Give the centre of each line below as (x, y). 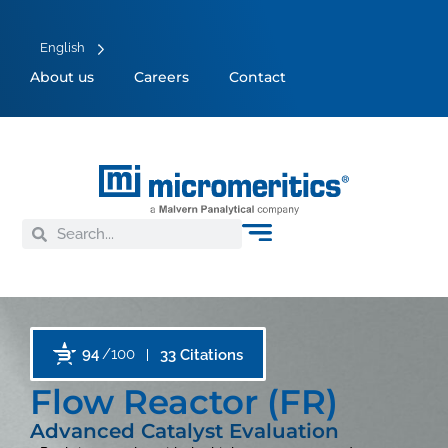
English (62, 47)
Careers (161, 77)
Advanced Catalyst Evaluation (184, 431)
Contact (257, 77)
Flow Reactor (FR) (184, 402)
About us (62, 77)
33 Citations (201, 355)
